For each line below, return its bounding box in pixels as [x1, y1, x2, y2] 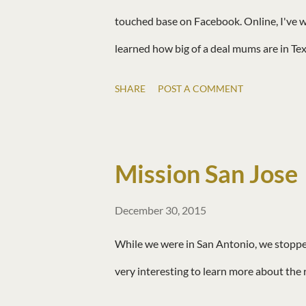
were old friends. [115, 96, 192, 110]
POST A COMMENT [158, 83, 243, 95]
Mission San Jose [115, 158, 298, 189]
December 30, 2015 [115, 204, 206, 217]
